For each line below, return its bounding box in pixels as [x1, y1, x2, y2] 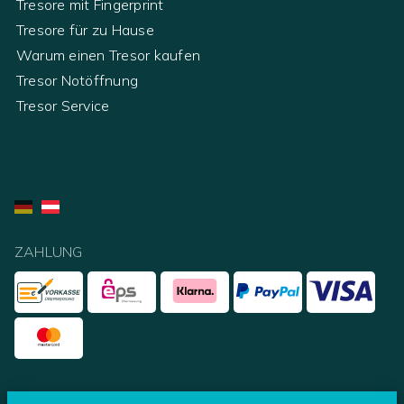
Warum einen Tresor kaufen [16, 45, 200, 64]
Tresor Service [16, 96, 110, 115]
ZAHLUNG [14, 242, 83, 261]
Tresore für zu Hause [16, 20, 154, 39]
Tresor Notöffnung [16, 70, 139, 89]
